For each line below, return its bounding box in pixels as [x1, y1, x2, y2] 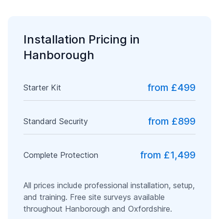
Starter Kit [23, 83, 61, 92]
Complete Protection [23, 150, 98, 160]
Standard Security [23, 116, 88, 126]
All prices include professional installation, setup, [23, 180, 195, 190]
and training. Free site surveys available [23, 192, 165, 202]
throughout [23, 204, 65, 214]
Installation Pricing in [23, 32, 140, 46]
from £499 [148, 82, 196, 93]
